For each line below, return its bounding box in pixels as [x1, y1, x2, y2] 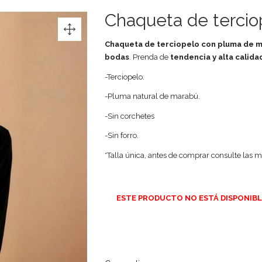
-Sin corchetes [105, 111, 154, 120]
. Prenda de [129, 53, 170, 61]
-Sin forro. [105, 131, 139, 140]
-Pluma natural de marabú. [105, 92, 200, 101]
